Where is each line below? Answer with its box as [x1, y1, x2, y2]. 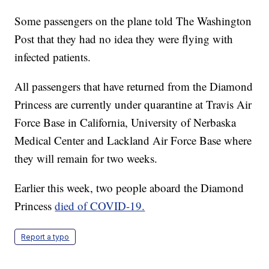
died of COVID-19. [55, 198, 145, 214]
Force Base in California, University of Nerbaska [14, 115, 237, 130]
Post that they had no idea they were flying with [14, 31, 234, 47]
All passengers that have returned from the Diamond [14, 79, 253, 94]
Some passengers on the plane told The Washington [14, 13, 252, 29]
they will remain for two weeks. [14, 151, 158, 166]
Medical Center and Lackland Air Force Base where [14, 133, 252, 148]
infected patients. [14, 49, 91, 65]
